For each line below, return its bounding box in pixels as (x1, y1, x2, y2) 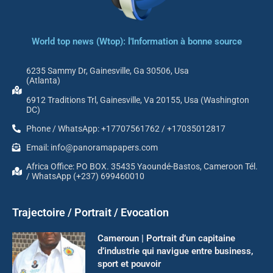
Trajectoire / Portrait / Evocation (12, 205, 169, 219)
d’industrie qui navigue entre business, (97, 245, 253, 257)
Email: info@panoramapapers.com (26, 142, 158, 152)
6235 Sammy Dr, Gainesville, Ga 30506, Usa (26, 65, 189, 76)
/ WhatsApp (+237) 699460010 (26, 171, 144, 181)
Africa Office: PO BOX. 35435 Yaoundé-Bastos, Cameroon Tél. (26, 161, 258, 171)
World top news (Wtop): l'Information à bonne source (31, 35, 242, 47)
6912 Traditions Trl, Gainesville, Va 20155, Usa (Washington (26, 94, 249, 105)
